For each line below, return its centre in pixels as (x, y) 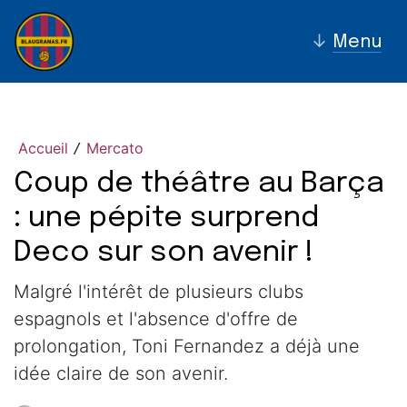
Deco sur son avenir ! (164, 253)
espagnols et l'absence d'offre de (156, 319)
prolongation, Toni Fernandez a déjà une (187, 346)
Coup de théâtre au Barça (199, 184)
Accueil (43, 148)
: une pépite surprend (166, 218)
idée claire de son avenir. (121, 373)
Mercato (115, 148)
